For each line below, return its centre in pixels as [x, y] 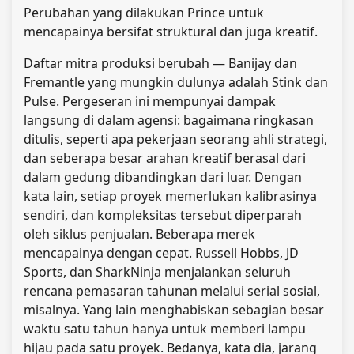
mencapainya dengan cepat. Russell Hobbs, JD [161, 252]
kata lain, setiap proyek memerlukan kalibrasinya [170, 196]
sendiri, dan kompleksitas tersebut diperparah [163, 215]
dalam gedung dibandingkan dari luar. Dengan [163, 177]
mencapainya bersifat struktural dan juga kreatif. [171, 31]
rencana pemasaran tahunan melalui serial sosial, [172, 290]
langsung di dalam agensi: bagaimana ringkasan [169, 120]
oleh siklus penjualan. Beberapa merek [139, 233]
